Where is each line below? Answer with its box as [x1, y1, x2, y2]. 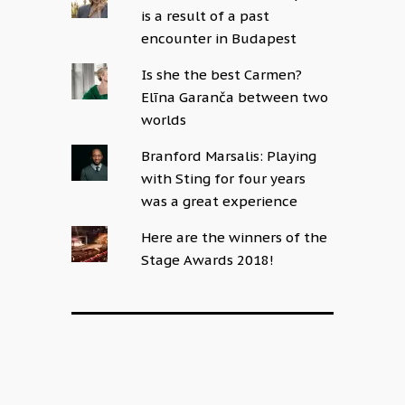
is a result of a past [141, 7, 270, 24]
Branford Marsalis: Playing [141, 147, 317, 165]
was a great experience [141, 193, 298, 210]
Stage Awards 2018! [141, 251, 275, 268]
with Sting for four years [141, 170, 306, 187]
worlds [141, 111, 187, 128]
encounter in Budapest [141, 30, 297, 47]
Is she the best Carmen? [141, 66, 303, 83]
